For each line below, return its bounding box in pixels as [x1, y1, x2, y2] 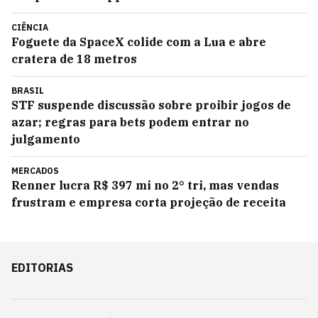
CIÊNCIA [11, 22, 48, 33]
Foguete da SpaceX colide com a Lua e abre [11, 35, 266, 49]
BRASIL [11, 85, 44, 96]
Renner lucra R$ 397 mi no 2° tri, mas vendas [11, 178, 279, 192]
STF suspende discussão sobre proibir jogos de [11, 98, 291, 112]
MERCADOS [11, 165, 59, 176]
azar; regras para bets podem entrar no [11, 115, 249, 129]
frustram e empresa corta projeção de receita [11, 195, 286, 209]
